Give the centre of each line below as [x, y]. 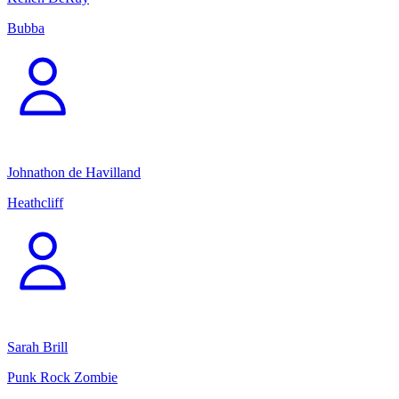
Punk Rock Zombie [62, 378]
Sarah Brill [37, 347]
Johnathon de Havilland [74, 173]
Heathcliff [35, 203]
